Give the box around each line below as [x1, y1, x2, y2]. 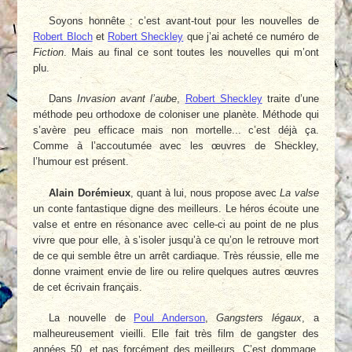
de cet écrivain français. [33, 280, 143, 293]
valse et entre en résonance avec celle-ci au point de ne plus [33, 218, 319, 230]
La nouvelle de [49, 312, 134, 324]
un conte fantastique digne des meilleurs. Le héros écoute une [33, 202, 319, 214]
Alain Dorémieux [49, 186, 130, 199]
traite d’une [262, 93, 319, 105]
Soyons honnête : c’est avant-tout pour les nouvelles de [49, 14, 319, 27]
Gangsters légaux [216, 312, 302, 324]
